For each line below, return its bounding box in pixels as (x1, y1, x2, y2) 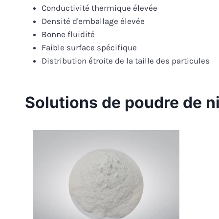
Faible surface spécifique (42, 43, 137, 53)
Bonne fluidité (42, 29, 95, 40)
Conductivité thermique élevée (42, 3, 157, 13)
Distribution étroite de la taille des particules (42, 56, 210, 66)
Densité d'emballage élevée (42, 16, 145, 26)
